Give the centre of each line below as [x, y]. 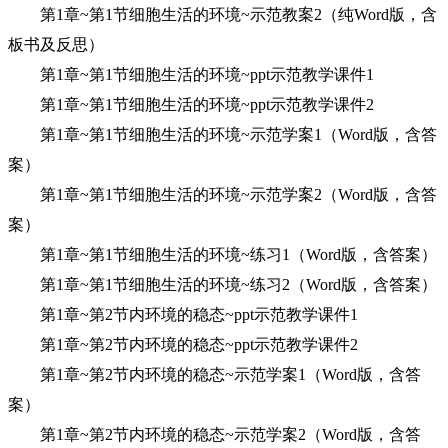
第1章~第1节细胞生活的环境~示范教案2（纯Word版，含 [222, 14]
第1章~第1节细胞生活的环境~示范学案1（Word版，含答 [222, 134]
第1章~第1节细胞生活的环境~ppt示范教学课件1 [191, 74]
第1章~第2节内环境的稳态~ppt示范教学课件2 [183, 344]
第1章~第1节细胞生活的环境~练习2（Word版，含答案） [222, 284]
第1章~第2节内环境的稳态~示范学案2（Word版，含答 [214, 434]
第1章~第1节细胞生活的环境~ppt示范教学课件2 [191, 104]
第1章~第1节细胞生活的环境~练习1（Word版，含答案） [222, 254]
